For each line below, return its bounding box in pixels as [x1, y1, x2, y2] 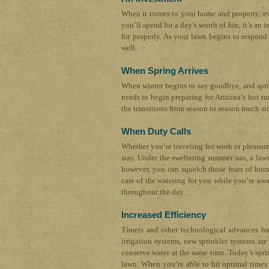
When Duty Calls [121, 125, 191, 136]
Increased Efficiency [121, 209, 206, 220]
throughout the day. [121, 187, 185, 196]
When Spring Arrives [121, 65, 208, 76]
